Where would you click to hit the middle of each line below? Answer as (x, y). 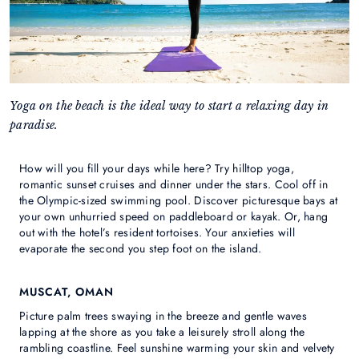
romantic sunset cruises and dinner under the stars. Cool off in (174, 185)
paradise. (34, 125)
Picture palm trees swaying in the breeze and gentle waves (163, 316)
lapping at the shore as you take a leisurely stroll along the (162, 332)
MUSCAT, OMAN (67, 292)
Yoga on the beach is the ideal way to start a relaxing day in (169, 106)
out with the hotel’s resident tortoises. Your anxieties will (157, 233)
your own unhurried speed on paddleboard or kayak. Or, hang (174, 217)
